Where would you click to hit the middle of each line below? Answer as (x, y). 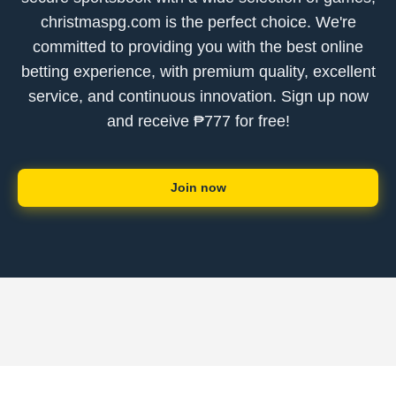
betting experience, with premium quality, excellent (198, 72)
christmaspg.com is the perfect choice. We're (198, 22)
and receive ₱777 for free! (198, 121)
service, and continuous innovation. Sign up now (198, 96)
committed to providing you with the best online (198, 47)
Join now (198, 187)
